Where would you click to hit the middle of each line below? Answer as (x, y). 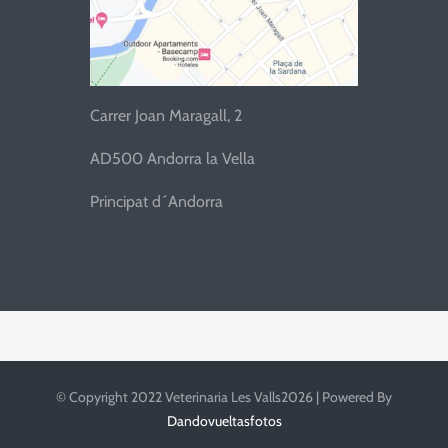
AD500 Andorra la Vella (172, 158)
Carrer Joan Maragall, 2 (165, 115)
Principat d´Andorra (156, 201)
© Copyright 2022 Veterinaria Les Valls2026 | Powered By (224, 396)
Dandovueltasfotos (224, 420)
